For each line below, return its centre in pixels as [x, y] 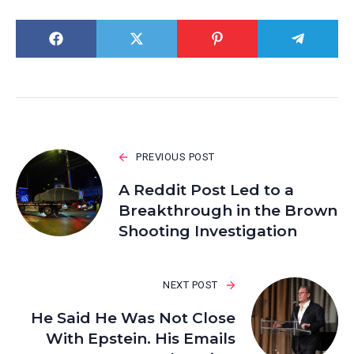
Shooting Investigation [208, 232]
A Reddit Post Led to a [206, 190]
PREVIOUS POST [175, 157]
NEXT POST [190, 285]
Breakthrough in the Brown [228, 211]
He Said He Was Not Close [133, 318]
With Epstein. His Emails [141, 339]
